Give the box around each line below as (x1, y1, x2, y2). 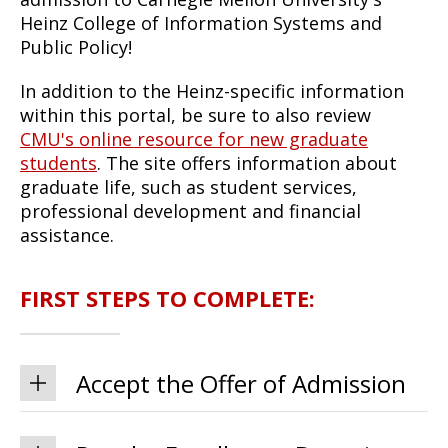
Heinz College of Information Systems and (20, 10, 382, 35)
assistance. (20, 222, 114, 247)
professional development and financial (20, 198, 361, 223)
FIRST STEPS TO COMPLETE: (20, 282, 315, 313)
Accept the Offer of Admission (76, 366, 406, 400)
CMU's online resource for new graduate (20, 126, 368, 151)
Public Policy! (20, 34, 132, 59)
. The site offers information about (97, 150, 397, 175)
